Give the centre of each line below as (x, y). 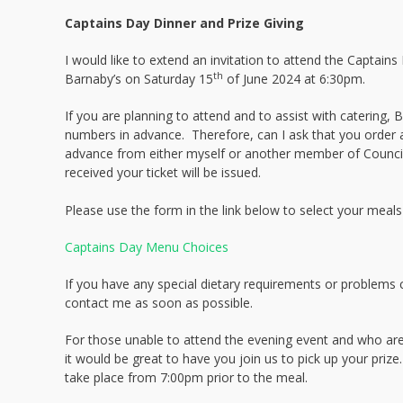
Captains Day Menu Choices (147, 247)
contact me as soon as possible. (159, 303)
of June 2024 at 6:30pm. (294, 79)
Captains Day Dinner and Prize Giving (184, 23)
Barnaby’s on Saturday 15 (139, 79)
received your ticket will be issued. (163, 172)
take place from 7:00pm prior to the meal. (186, 377)
